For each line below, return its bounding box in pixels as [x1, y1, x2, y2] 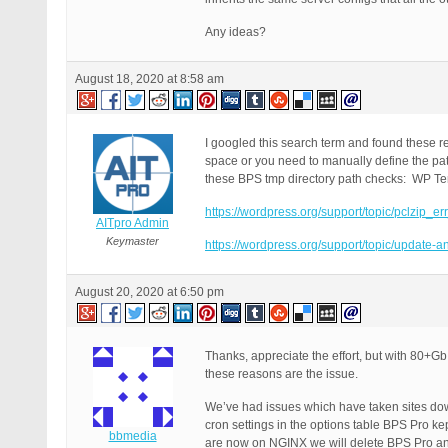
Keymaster [106, 235, 159, 247]
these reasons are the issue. [205, 367, 358, 381]
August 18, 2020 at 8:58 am [75, 72, 224, 86]
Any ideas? [205, 25, 266, 39]
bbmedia [108, 429, 157, 443]
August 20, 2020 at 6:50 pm [75, 285, 224, 299]
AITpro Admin [96, 216, 169, 230]
